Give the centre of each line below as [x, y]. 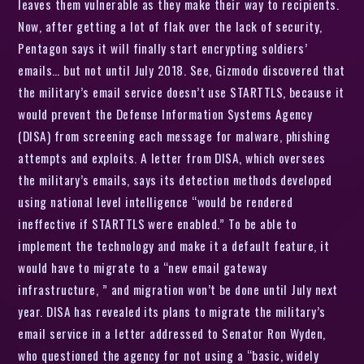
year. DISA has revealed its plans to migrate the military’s [172, 311]
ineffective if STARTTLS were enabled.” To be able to [158, 223]
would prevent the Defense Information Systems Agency [165, 113]
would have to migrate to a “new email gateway [143, 267]
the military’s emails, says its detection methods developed [175, 179]
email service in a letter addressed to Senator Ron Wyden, [172, 333]
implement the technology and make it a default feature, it [174, 245]
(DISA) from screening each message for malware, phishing [174, 135]
